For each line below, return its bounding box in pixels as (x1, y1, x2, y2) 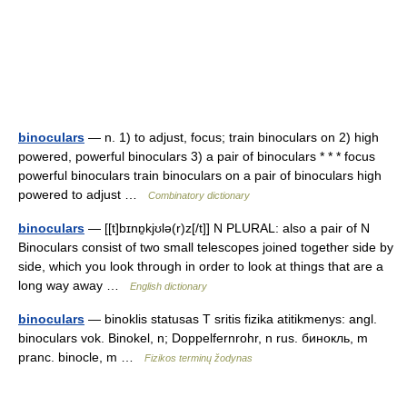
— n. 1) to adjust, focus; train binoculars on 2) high (84, 130, 379, 144)
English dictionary (130, 281, 207, 292)
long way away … (18, 278, 130, 293)
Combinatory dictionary (148, 190, 250, 201)
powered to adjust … (18, 187, 148, 202)
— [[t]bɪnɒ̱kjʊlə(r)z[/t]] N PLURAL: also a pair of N (84, 221, 370, 235)
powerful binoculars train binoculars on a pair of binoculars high (18, 168, 382, 183)
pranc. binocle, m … (18, 350, 144, 364)
